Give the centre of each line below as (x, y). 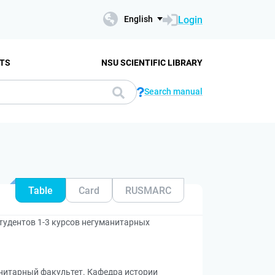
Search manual (173, 91)
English (138, 19)
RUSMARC (148, 190)
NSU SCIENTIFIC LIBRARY (152, 62)
